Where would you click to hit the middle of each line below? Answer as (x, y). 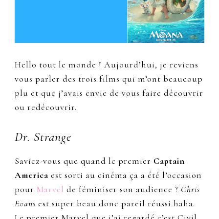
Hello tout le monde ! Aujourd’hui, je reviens (107, 65)
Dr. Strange (43, 137)
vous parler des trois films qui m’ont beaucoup (109, 79)
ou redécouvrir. (46, 107)
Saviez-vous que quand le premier (84, 161)
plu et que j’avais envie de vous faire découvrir (109, 93)
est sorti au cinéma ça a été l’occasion (125, 175)
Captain (169, 161)
